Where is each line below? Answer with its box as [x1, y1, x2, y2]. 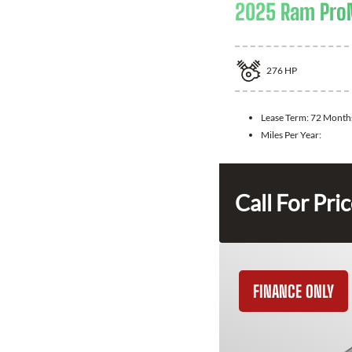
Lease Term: [261, 112, 310, 124]
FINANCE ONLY [253, 281, 334, 302]
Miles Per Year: [261, 129, 321, 141]
